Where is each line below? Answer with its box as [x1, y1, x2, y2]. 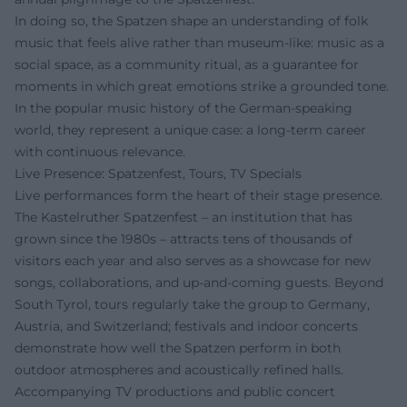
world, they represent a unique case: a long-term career [15, 122, 366, 139]
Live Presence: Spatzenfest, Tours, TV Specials [15, 165, 302, 183]
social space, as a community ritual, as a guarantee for [15, 56, 359, 74]
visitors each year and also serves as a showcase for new [15, 253, 371, 270]
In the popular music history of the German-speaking [15, 100, 352, 117]
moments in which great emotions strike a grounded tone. [15, 78, 389, 95]
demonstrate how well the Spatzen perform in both [15, 340, 341, 357]
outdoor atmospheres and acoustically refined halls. [15, 362, 343, 379]
